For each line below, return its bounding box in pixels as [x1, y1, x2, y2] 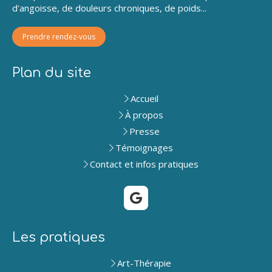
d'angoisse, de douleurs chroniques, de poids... [12, 2, 206, 14]
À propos [125, 109, 163, 121]
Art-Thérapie [117, 257, 171, 269]
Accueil [130, 92, 158, 104]
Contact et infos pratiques [90, 158, 199, 170]
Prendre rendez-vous [22, 32, 95, 42]
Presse [129, 125, 160, 137]
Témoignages [115, 141, 173, 154]
